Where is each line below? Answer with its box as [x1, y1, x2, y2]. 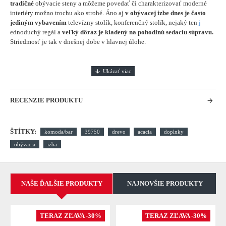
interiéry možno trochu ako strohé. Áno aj [10, 9, 125, 17]
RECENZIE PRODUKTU [10, 96, 83, 104]
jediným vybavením [10, 19, 67, 26]
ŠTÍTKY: [10, 128, 36, 135]
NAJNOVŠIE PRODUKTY [127, 180, 203, 188]
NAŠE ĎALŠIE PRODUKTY [21, 180, 102, 188]
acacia [138, 128, 152, 135]
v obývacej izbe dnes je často [125, 9, 206, 17]
